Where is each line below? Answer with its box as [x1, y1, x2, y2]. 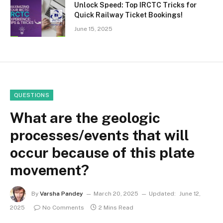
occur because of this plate [10, 144, 195, 162]
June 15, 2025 [74, 25, 112, 33]
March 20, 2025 [94, 190, 138, 198]
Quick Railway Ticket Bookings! [74, 11, 183, 19]
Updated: [149, 190, 176, 198]
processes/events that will [10, 126, 190, 144]
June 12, [179, 190, 201, 198]
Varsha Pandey [40, 190, 83, 198]
